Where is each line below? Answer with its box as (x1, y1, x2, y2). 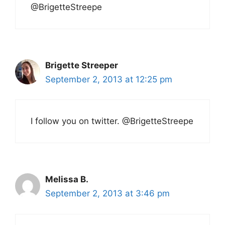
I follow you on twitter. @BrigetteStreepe (31, 116, 193, 127)
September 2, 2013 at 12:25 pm (45, 74, 172, 84)
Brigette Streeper (45, 60, 118, 70)
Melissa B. (45, 174, 88, 185)
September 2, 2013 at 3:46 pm (45, 188, 170, 199)
